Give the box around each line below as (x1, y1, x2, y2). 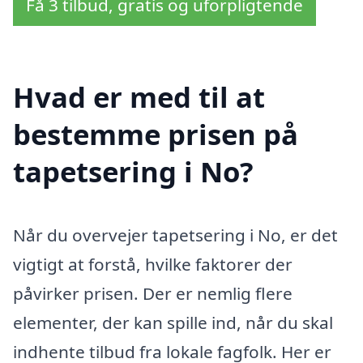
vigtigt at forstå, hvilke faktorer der (13, 253, 293, 276)
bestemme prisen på (13, 115, 298, 154)
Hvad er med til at (13, 78, 265, 117)
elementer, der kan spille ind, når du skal (13, 311, 333, 335)
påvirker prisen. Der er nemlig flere (13, 282, 293, 305)
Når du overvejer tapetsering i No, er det (13, 224, 338, 247)
